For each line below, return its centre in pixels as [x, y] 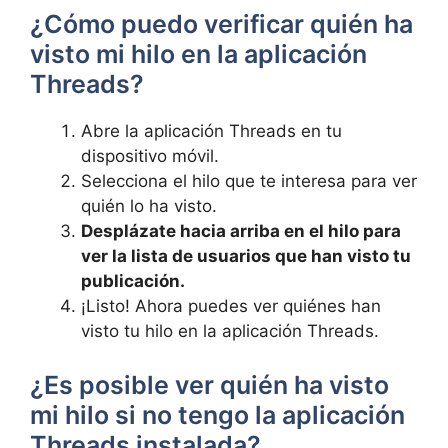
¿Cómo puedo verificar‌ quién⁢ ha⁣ [221, 24]
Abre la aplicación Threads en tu [211, 131]
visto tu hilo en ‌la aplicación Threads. [230, 331]
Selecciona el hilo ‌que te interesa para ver [249, 181]
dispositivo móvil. [150, 156]
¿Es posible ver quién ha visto [209, 384]
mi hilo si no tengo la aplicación [217, 414]
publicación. [133, 281]
